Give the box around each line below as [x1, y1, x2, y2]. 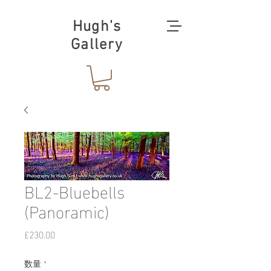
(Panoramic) [24, 194, 109, 226]
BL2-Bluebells [24, 174, 125, 206]
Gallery [71, 36, 123, 54]
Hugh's [72, 18, 122, 36]
